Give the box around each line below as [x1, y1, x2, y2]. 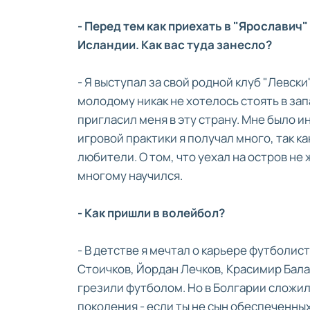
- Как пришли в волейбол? [77, 204, 225, 221]
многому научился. [77, 167, 183, 183]
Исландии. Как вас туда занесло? [77, 36, 272, 53]
